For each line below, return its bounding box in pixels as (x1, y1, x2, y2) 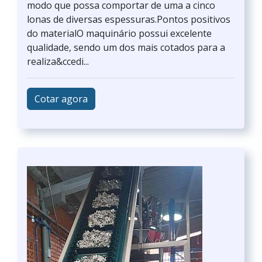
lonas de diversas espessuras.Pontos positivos (27, 13, 230, 26)
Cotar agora (35, 92, 88, 105)
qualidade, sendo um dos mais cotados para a (27, 41, 225, 54)
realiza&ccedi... (27, 55, 89, 68)
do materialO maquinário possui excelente (27, 27, 212, 40)
